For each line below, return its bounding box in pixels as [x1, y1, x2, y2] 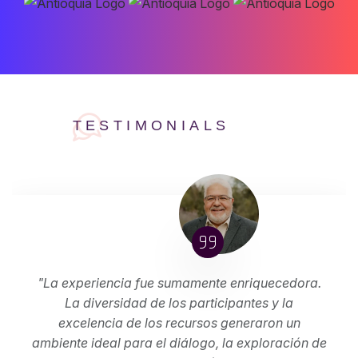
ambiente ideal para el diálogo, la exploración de [31, 335, 327, 352]
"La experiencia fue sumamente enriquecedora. [37, 275, 321, 292]
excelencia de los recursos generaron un [58, 315, 300, 332]
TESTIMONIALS [72, 117, 230, 134]
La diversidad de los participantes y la [65, 295, 293, 312]
